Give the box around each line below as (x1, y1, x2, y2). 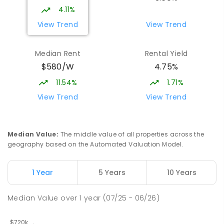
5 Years (98, 167, 125, 177)
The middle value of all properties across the (60, 130, 204, 139)
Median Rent (34, 48, 81, 58)
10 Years (166, 167, 196, 177)
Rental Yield (144, 48, 188, 58)
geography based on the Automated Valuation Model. (7, 140, 183, 149)
